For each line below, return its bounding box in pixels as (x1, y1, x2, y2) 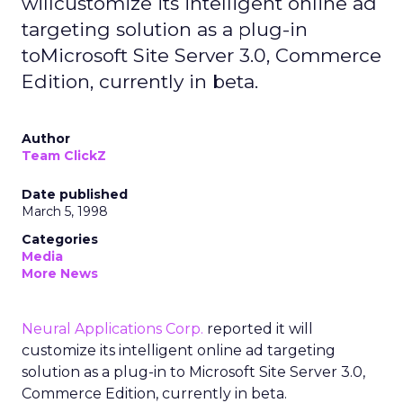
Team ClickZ (22, 148, 106, 164)
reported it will (203, 320, 313, 337)
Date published (22, 186, 128, 202)
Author (22, 130, 70, 147)
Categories (22, 231, 98, 247)
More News (22, 265, 98, 282)
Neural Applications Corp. (22, 320, 203, 337)
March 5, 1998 (22, 203, 108, 219)
